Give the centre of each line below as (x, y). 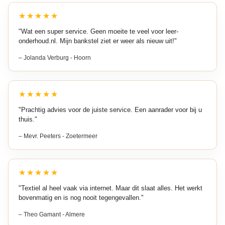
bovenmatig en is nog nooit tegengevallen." (81, 197)
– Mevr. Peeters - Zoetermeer (58, 136)
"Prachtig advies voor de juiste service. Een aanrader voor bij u (110, 109)
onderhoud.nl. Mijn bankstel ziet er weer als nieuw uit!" (98, 41)
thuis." (28, 119)
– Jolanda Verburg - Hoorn (55, 58)
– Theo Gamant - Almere (52, 214)
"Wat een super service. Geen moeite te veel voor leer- (98, 31)
